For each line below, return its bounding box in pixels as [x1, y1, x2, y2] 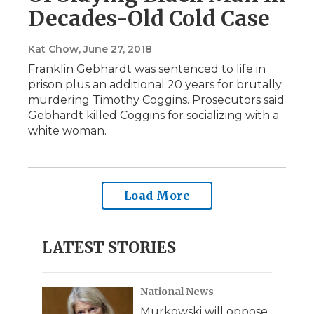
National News [140, 285, 214, 298]
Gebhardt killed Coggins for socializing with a [28, 108, 279, 122]
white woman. [28, 123, 107, 137]
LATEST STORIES [42, 237, 176, 257]
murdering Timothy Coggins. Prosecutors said [28, 93, 285, 107]
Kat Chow [28, 42, 78, 55]
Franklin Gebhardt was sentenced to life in [28, 62, 266, 76]
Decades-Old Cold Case [28, 4, 270, 32]
